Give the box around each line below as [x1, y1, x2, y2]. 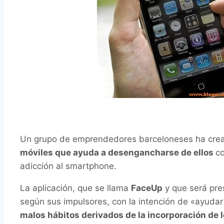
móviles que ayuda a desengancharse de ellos [20, 147, 215, 158]
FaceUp [131, 183, 162, 193]
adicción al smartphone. [20, 161, 116, 171]
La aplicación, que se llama [20, 183, 131, 193]
